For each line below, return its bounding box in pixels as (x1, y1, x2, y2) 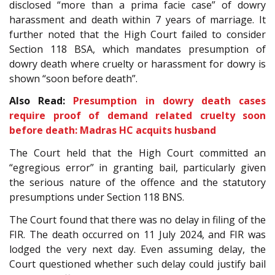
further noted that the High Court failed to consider (9, 27, 266, 41)
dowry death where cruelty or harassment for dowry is (9, 56, 266, 71)
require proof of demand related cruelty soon (9, 109, 266, 123)
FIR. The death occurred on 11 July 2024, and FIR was (9, 227, 266, 241)
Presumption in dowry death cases (73, 94, 266, 108)
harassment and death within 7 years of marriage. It (9, 12, 266, 26)
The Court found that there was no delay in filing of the (9, 212, 266, 227)
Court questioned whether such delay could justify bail (9, 257, 266, 271)
